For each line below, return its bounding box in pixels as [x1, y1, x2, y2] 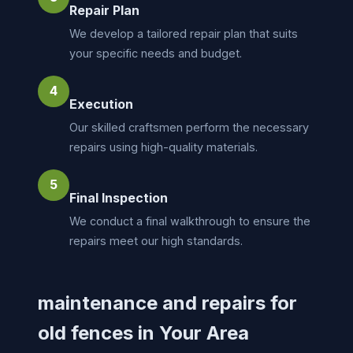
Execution [69, 95, 133, 112]
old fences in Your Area [38, 321, 249, 344]
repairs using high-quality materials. [69, 139, 258, 154]
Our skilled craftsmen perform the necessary [69, 120, 309, 134]
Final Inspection [69, 189, 168, 206]
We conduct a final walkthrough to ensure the [69, 214, 310, 228]
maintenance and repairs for [38, 291, 297, 314]
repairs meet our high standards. [69, 233, 243, 247]
